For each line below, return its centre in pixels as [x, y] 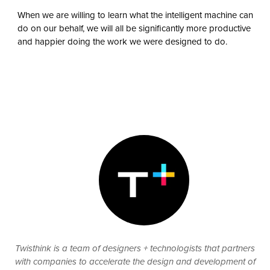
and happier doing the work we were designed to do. [122, 42]
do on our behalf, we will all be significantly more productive [134, 29]
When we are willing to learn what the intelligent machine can [135, 15]
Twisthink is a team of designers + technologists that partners [135, 249]
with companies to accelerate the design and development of [135, 262]
